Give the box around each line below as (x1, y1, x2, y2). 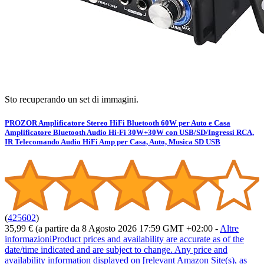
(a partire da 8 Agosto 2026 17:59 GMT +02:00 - (35, 223, 220, 234)
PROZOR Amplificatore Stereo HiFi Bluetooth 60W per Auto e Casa (5, 118, 230, 127)
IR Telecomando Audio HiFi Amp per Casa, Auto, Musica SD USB (5, 137, 220, 146)
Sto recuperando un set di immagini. (5, 94, 138, 105)
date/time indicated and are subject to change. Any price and (5, 245, 227, 255)
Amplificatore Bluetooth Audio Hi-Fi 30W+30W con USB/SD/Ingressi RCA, (5, 127, 254, 137)
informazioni (5, 234, 52, 245)
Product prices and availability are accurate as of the (52, 234, 244, 245)
